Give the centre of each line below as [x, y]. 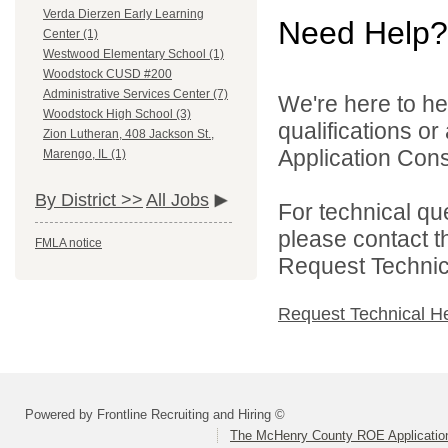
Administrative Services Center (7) [135, 94]
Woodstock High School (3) [117, 114]
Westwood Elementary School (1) [133, 54]
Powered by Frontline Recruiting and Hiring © [155, 415]
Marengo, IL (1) [84, 154]
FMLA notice [68, 243]
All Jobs [177, 200]
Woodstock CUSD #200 [107, 74]
